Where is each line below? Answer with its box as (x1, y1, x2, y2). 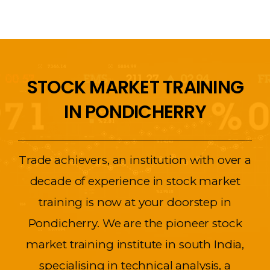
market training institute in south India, (25, 237, 245, 252)
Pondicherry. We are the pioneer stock (28, 216, 242, 231)
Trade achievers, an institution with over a (19, 153, 251, 168)
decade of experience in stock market (30, 174, 240, 189)
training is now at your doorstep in (39, 195, 231, 210)
